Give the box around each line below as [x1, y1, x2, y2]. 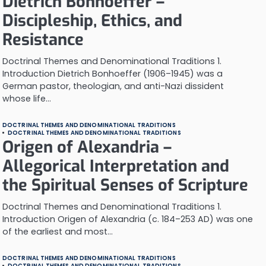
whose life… [2, 93, 51, 104]
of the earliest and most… [2, 226, 113, 237]
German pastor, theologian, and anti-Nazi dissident [2, 80, 224, 92]
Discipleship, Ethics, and [2, 10, 182, 31]
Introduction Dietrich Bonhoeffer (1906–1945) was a [2, 68, 223, 80]
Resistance [2, 29, 84, 50]
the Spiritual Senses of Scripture [2, 175, 248, 196]
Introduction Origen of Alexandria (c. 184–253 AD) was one [2, 213, 253, 225]
